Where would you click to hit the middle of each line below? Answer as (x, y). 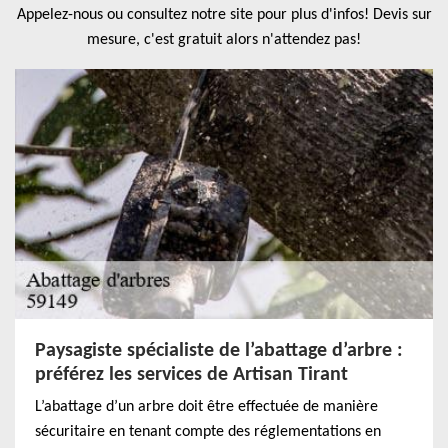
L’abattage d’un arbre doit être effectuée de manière (206, 407)
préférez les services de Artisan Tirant (191, 375)
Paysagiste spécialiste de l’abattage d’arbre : (219, 351)
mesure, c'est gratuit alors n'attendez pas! (224, 40)
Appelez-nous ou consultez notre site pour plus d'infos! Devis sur (224, 15)
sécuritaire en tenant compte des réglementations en (208, 432)
